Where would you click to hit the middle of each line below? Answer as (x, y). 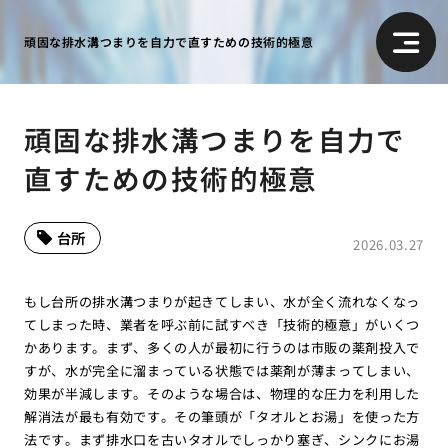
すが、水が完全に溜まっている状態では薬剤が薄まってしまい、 (222, 370)
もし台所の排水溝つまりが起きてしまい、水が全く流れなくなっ (222, 301)
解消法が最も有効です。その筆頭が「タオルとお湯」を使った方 (222, 416)
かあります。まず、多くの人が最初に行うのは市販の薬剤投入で (222, 347)
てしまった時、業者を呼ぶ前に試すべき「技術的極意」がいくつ (222, 324)
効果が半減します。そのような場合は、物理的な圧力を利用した (222, 393)
